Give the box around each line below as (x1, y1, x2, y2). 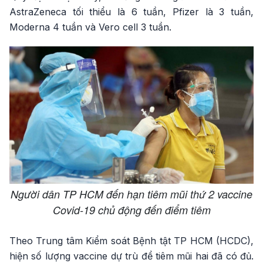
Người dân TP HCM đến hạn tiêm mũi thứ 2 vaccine (11, 186, 252, 201)
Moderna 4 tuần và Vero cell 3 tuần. (9, 21, 171, 33)
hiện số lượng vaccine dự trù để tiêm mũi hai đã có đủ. (9, 249, 254, 262)
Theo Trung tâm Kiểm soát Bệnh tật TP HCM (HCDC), (9, 234, 254, 247)
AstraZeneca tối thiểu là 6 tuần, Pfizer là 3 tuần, (9, 6, 254, 18)
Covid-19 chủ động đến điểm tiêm (52, 202, 211, 217)
